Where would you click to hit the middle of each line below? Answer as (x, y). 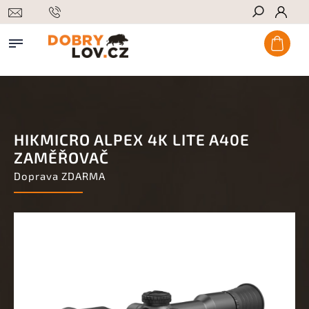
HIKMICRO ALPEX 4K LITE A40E (132, 140)
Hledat (277, 37)
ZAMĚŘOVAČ (61, 158)
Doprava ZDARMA (60, 176)
